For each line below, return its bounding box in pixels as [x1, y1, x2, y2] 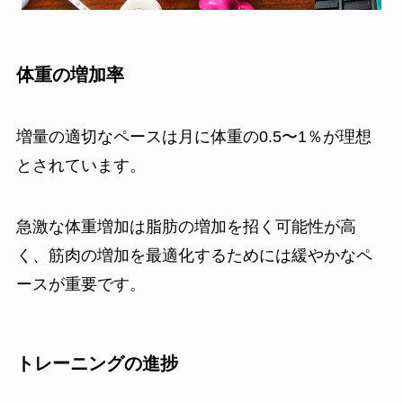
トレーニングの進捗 [15, 354, 178, 374]
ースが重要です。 [15, 275, 146, 294]
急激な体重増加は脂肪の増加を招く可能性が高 [15, 218, 356, 237]
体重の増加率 [15, 64, 124, 85]
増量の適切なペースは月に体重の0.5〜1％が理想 [15, 128, 372, 147]
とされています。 [15, 157, 146, 175]
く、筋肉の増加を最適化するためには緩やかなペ [15, 246, 372, 265]
